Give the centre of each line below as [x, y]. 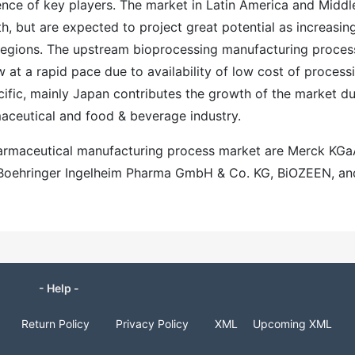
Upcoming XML [292, 324]
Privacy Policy [152, 324]
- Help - [59, 288]
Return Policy [55, 324]
